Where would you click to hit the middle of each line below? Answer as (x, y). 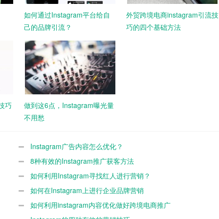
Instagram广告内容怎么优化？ (77, 146)
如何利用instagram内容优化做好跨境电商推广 (100, 205)
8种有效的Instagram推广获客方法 (82, 161)
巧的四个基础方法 (153, 27)
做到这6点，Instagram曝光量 (69, 105)
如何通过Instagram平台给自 (67, 15)
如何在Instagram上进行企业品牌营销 (87, 190)
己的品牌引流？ (48, 27)
